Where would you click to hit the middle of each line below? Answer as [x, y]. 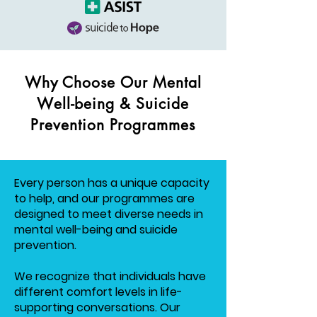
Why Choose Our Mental [113, 82]
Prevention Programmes [113, 125]
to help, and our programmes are [104, 198]
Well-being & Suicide [113, 104]
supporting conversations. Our [97, 307]
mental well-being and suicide [96, 230]
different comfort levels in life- [98, 292]
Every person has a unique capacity [112, 183]
